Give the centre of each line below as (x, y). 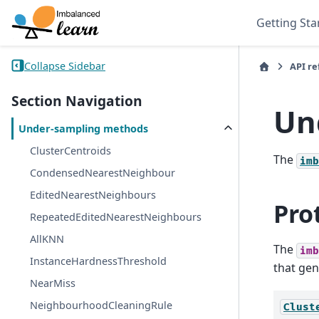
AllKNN (47, 239)
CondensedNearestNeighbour (103, 173)
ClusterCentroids (71, 151)
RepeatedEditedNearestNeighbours (116, 217)
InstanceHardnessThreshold (99, 261)
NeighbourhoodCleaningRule (101, 305)
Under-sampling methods (84, 129)
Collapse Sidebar (65, 66)
